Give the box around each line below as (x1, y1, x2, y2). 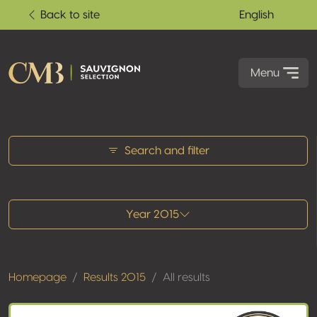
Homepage (8, 272, 67, 283)
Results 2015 (83, 272, 146, 283)
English (239, 9, 274, 21)
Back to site (40, 9, 100, 21)
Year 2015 (126, 209, 179, 220)
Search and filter (124, 145, 209, 156)
